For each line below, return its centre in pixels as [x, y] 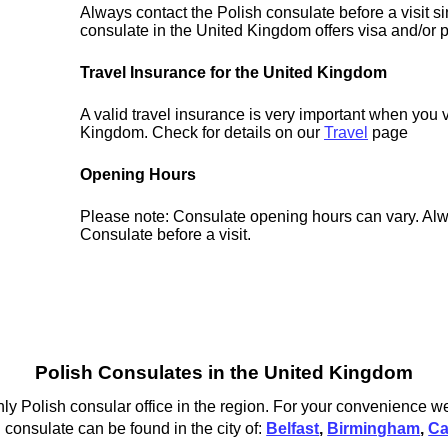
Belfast [293, 428]
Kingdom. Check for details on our [202, 133]
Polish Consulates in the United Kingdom [223, 373]
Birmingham [374, 428]
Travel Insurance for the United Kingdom [234, 73]
